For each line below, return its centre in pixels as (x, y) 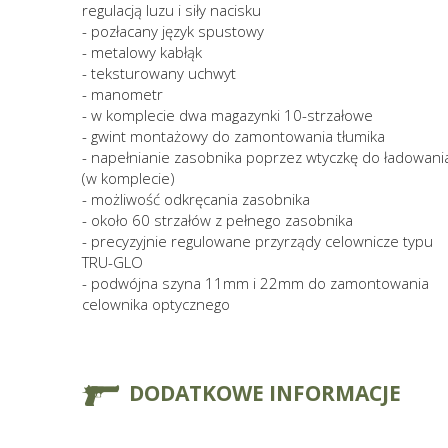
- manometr (122, 93)
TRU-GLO (112, 261)
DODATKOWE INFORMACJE (265, 392)
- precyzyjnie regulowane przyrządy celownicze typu (257, 240)
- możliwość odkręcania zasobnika (196, 198)
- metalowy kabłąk (142, 51)
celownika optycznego (156, 303)
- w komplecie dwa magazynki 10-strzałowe (227, 114)
